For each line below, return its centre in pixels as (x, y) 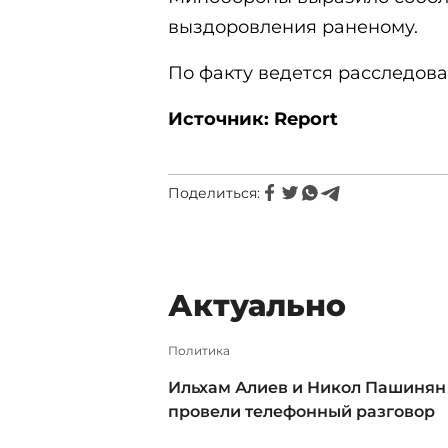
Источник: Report (253, 119)
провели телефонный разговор (303, 411)
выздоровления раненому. (293, 27)
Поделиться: (214, 193)
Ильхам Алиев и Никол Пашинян (307, 387)
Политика (199, 350)
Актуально (257, 305)
